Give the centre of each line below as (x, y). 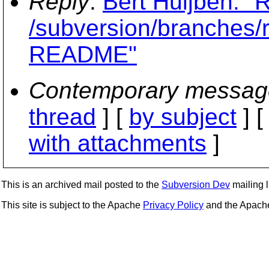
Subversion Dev (196, 185)
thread (62, 116)
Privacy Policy (173, 205)
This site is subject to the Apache (72, 205)
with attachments (118, 143)
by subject (183, 116)
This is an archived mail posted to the (81, 185)
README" (83, 54)
